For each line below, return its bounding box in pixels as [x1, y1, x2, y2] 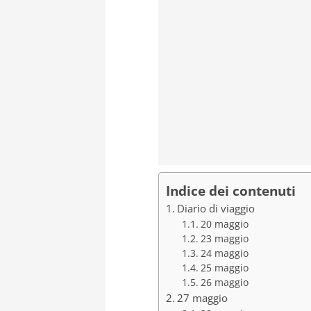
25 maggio [200, 261, 249, 275]
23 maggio [200, 232, 249, 246]
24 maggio [200, 246, 249, 260]
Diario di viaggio [177, 201, 255, 216]
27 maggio [177, 291, 228, 305]
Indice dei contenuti [166, 181, 296, 201]
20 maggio [200, 217, 249, 231]
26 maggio [200, 276, 249, 289]
